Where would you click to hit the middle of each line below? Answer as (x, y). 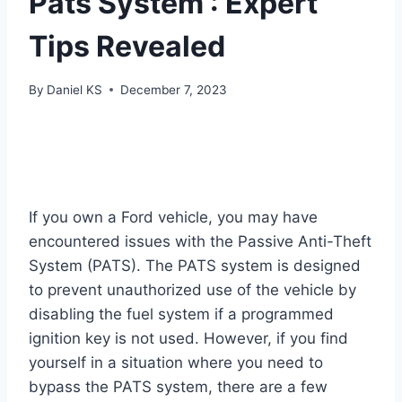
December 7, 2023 (174, 89)
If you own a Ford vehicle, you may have (173, 217)
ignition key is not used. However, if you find (188, 338)
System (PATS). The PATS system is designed (195, 265)
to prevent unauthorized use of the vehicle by (192, 289)
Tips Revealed (127, 47)
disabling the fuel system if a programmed (181, 314)
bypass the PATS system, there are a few (178, 386)
